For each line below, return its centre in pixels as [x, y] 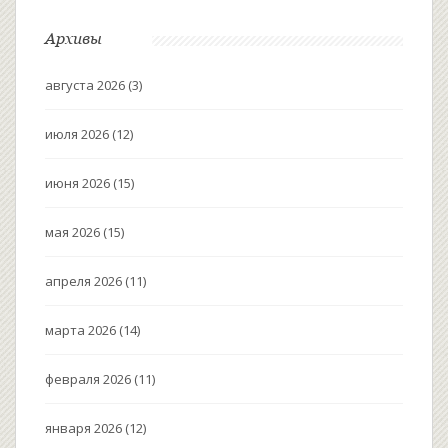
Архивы [73, 37]
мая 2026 [74, 231]
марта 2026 [82, 329]
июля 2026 [78, 133]
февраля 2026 [89, 378]
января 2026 [85, 427]
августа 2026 [86, 84]
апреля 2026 [85, 280]
